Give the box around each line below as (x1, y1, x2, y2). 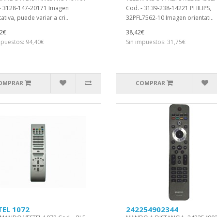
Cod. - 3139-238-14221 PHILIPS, (126, 4, 211, 12)
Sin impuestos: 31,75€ (126, 38, 186, 46)
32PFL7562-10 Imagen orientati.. (126, 14, 214, 22)
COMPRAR (135, 79, 165, 87)
